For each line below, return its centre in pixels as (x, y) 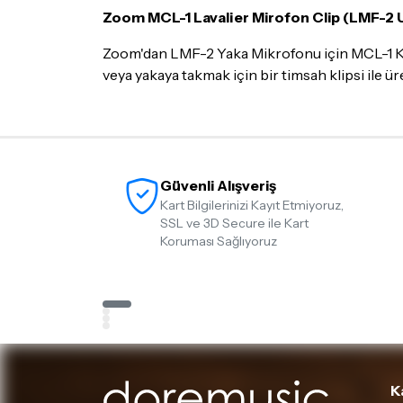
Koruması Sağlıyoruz (219, 241)
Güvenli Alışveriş (218, 185)
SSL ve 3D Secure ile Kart (234, 223)
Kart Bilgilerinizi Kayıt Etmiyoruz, (252, 205)
